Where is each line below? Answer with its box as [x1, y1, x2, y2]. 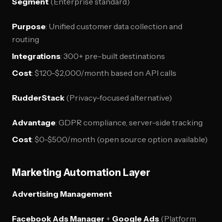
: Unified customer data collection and [46, 21, 182, 31]
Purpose [12, 21, 46, 31]
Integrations [12, 51, 60, 61]
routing [12, 34, 39, 44]
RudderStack [12, 93, 64, 103]
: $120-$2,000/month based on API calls [32, 68, 176, 78]
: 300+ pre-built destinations [60, 51, 165, 61]
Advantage [12, 117, 55, 127]
